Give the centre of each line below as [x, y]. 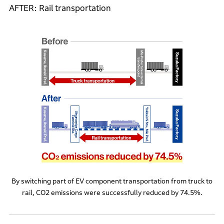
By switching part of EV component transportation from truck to [112, 181]
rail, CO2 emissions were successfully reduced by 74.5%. [112, 193]
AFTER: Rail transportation [60, 8]
